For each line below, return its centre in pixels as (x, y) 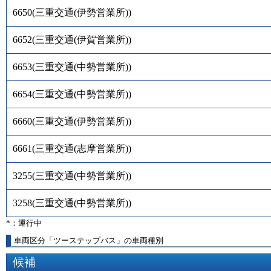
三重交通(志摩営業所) (82, 148)
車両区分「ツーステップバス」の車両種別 (89, 240)
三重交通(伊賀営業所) (82, 39)
